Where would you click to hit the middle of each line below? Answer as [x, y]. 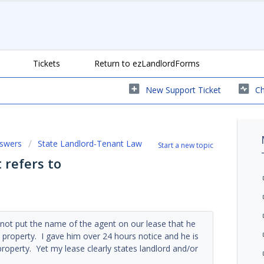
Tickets [47, 63]
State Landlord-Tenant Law [90, 143]
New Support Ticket [183, 90]
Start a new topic [186, 145]
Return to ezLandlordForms [147, 63]
